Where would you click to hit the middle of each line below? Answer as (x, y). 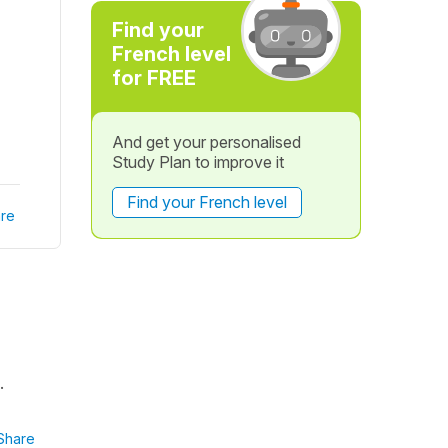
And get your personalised (206, 142)
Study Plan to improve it (197, 162)
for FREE (153, 78)
